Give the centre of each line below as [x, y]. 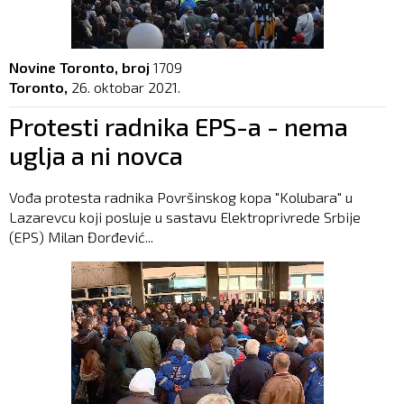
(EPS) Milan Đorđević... [81, 237]
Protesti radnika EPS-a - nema [179, 127]
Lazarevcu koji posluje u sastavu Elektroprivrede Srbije [185, 217]
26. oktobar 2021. [126, 87]
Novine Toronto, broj [79, 68]
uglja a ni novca [96, 156]
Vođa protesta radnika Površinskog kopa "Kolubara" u [181, 197]
